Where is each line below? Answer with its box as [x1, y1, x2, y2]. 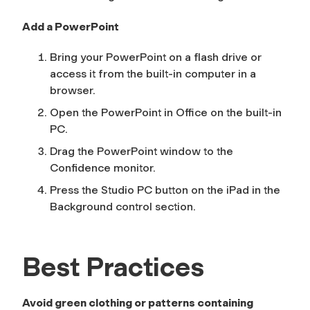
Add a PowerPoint [22, 19, 119, 33]
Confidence [50, 161, 113, 174]
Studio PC [101, 183, 152, 197]
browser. [50, 83, 95, 97]
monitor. [113, 161, 156, 174]
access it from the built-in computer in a [50, 66, 256, 80]
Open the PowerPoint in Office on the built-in [50, 105, 282, 119]
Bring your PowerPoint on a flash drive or [50, 50, 262, 64]
